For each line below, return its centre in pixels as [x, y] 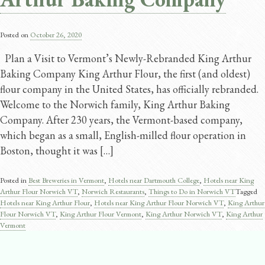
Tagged [246, 192]
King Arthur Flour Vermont [101, 214]
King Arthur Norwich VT [184, 214]
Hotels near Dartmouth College [154, 180]
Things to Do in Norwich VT [192, 192]
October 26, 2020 [56, 35]
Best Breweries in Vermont [66, 180]
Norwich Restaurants [113, 192]
